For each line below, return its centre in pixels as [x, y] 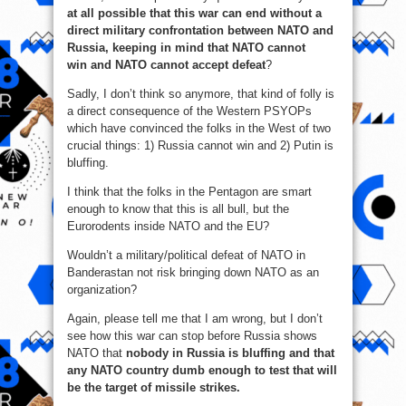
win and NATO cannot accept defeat [166, 65]
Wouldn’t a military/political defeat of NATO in [186, 256]
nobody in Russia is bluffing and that [230, 353]
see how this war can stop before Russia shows [192, 336]
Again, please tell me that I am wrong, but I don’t [195, 319]
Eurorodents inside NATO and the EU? [168, 227]
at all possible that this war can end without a [194, 14]
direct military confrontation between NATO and [200, 31]
